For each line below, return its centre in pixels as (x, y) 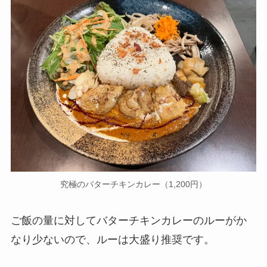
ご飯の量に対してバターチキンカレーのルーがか (128, 221)
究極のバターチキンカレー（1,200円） (133, 184)
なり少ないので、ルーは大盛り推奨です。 (112, 240)
